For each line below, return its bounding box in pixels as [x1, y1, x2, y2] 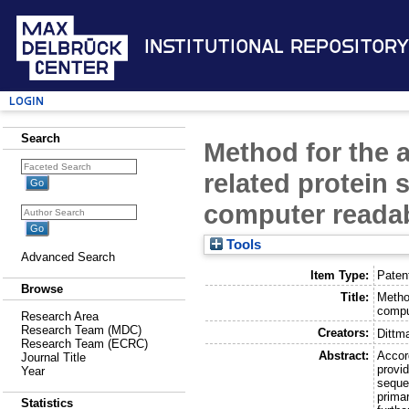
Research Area [21, 309, 99, 323]
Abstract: [318, 348, 369, 362]
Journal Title [21, 351, 86, 364]
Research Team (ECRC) [21, 337, 148, 351]
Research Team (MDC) [21, 323, 142, 337]
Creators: [317, 325, 369, 340]
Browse [21, 282, 63, 296]
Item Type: [309, 267, 369, 282]
